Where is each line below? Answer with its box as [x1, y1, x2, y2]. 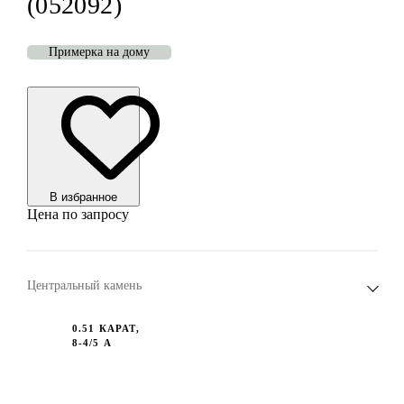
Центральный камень [26, 279, 142, 293]
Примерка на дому [48, 45, 150, 60]
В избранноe [49, 190, 117, 205]
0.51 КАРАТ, [71, 323, 140, 335]
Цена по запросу [26, 207, 129, 223]
